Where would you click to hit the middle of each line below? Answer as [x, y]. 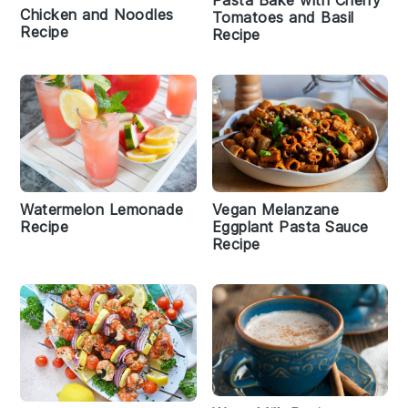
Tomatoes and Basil [283, 18]
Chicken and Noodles [97, 15]
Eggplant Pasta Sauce [290, 227]
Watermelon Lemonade [102, 210]
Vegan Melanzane [275, 210]
